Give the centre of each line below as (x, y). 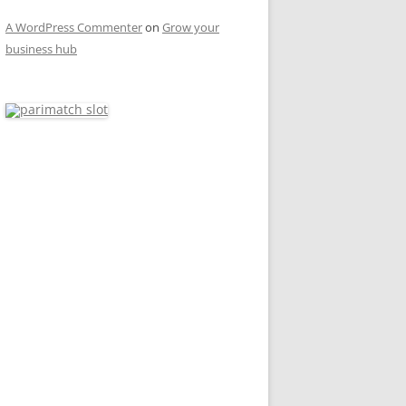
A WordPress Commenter (74, 27)
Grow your (191, 27)
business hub (41, 49)
